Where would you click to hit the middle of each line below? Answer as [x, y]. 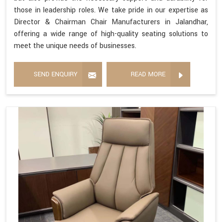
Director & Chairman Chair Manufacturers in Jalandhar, [111, 22]
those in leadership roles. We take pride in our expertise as [111, 10]
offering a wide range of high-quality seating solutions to [111, 34]
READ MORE [148, 75]
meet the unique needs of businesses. [75, 46]
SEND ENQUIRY [55, 75]
